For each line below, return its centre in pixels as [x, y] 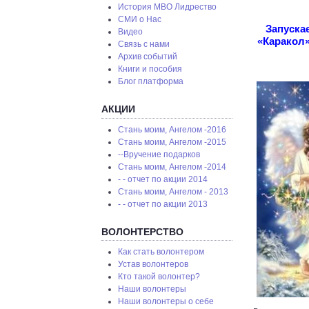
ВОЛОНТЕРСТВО [142, 231]
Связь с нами [144, 44]
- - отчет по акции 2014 [163, 179]
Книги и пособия [150, 69]
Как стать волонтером [161, 252]
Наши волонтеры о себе [166, 302]
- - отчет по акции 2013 [163, 204]
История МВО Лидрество [168, 7]
